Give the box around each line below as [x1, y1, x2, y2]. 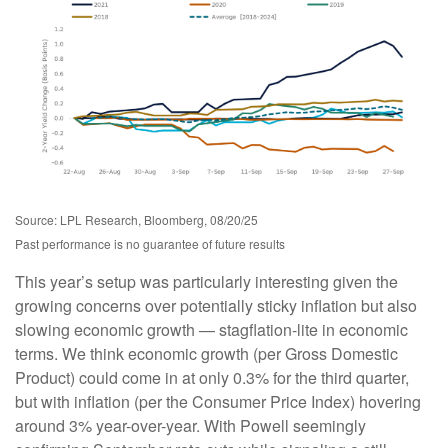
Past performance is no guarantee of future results [15, 235, 285, 253]
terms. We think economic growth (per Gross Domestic [15, 342, 398, 366]
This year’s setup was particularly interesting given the [15, 270, 398, 294]
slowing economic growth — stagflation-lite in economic [15, 318, 408, 342]
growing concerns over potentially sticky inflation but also [15, 294, 417, 318]
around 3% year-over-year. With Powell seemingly [15, 414, 366, 438]
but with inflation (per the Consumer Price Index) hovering [15, 390, 421, 414]
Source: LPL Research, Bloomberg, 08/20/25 [15, 211, 258, 229]
